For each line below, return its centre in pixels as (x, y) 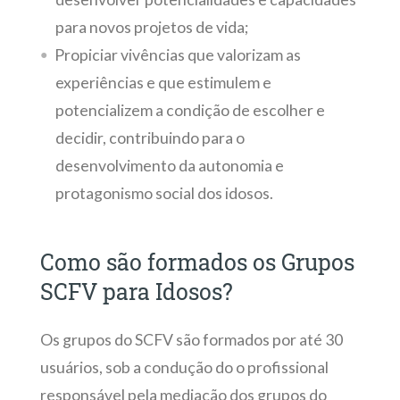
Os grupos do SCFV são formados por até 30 (191, 340)
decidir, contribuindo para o (150, 137)
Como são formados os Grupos (197, 262)
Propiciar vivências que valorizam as (177, 54)
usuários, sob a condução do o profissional (184, 368)
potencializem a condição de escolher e (190, 110)
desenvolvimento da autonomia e (169, 165)
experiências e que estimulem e (163, 82)
